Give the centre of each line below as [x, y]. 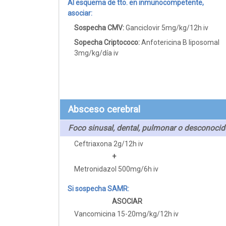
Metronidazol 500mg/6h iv [117, 169]
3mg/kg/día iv [97, 53]
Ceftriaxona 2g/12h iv [109, 144]
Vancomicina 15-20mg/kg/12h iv [127, 214]
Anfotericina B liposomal [180, 42]
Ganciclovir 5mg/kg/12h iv [166, 27]
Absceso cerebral [104, 109]
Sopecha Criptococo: [107, 42]
